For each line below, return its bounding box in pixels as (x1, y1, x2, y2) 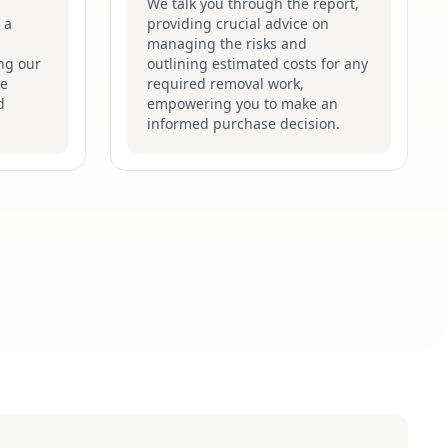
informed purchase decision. (147, 114, 340, 133)
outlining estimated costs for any (147, 54, 368, 73)
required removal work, (147, 74, 304, 93)
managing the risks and (147, 34, 307, 53)
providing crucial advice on (147, 14, 329, 33)
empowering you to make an (147, 94, 338, 113)
